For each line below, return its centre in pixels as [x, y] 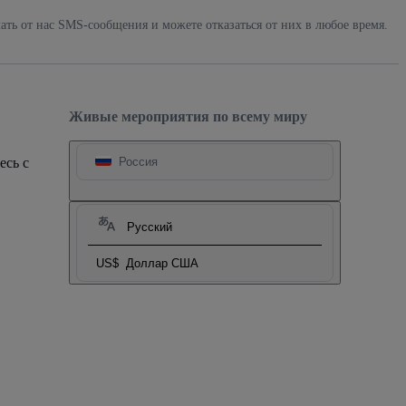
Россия [138, 161]
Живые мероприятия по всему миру [188, 116]
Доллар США [162, 263]
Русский [150, 227]
